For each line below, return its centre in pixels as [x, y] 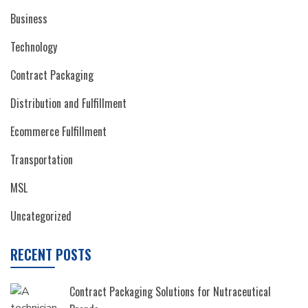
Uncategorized [41, 216]
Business [29, 18]
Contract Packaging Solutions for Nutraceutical [170, 291]
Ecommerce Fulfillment [58, 131]
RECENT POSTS [51, 254]
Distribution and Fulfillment [68, 103]
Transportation [42, 159]
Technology [34, 46]
